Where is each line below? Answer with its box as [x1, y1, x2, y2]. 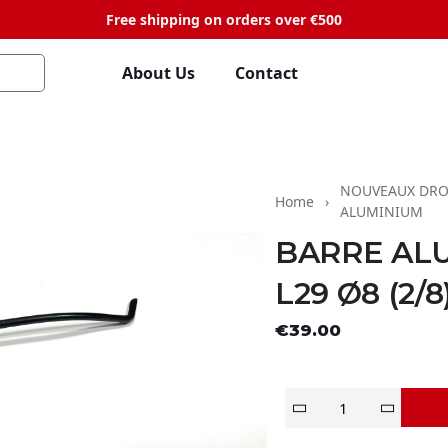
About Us [121, 61, 195, 84]
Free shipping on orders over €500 [106, 10, 342, 29]
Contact [234, 61, 298, 84]
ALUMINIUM [340, 202, 423, 221]
